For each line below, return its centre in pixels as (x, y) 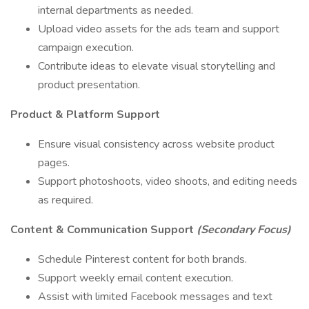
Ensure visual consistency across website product (156, 144)
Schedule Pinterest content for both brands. (142, 259)
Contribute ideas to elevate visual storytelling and (157, 66)
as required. (66, 200)
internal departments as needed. (116, 10)
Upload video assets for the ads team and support (159, 29)
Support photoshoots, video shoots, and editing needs (168, 181)
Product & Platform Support (85, 114)
